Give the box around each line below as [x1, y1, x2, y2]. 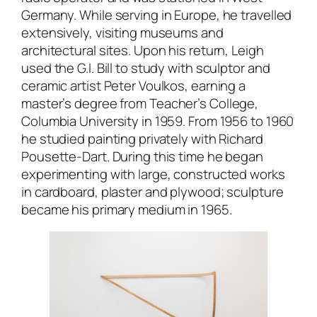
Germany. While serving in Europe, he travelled [21, 5, 292, 24]
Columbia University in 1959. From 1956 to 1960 [21, 111, 294, 130]
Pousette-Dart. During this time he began [21, 146, 263, 166]
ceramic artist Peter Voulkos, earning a [21, 76, 246, 95]
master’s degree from [21, 93, 149, 113]
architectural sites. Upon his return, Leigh [21, 40, 264, 59]
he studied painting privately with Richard [21, 129, 263, 148]
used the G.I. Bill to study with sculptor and [21, 58, 270, 77]
